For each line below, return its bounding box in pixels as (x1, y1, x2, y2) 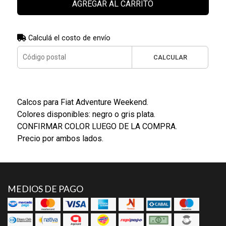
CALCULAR (153, 53, 187, 61)
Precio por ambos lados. (17, 133, 103, 143)
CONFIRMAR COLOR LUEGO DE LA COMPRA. (17, 121, 177, 131)
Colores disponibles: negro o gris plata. (17, 109, 155, 119)
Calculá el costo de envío (26, 33, 110, 42)
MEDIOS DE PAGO (8, 183, 83, 194)
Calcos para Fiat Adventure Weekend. (17, 97, 148, 107)
